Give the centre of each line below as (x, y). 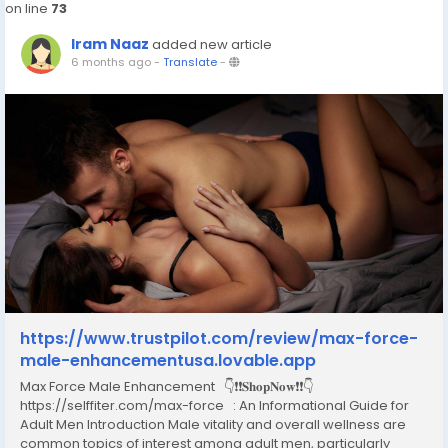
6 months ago (111, 62)
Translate (190, 62)
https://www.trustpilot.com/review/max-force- (219, 338)
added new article (212, 44)
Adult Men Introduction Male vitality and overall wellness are (213, 424)
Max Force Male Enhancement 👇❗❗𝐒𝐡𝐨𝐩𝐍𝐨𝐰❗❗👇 (166, 386)
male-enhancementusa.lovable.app (168, 360)
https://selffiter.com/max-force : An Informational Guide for (214, 405)
